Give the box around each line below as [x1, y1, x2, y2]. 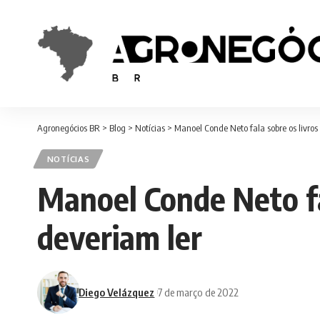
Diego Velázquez [79, 285, 155, 299]
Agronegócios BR [37, 122, 100, 134]
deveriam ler [37, 217, 202, 258]
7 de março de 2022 [158, 285, 239, 299]
